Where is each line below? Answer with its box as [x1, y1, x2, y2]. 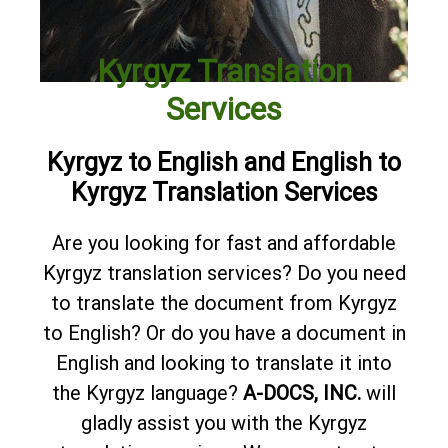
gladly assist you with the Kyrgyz [81, 410, 367, 435]
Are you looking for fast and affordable [52, 230, 396, 255]
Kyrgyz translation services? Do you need [42, 260, 406, 285]
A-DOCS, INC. [243, 380, 361, 405]
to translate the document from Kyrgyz [51, 290, 397, 315]
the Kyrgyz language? [52, 380, 243, 405]
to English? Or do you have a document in [42, 320, 406, 345]
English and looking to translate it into [56, 350, 392, 375]
